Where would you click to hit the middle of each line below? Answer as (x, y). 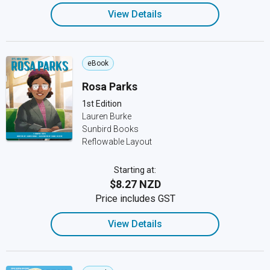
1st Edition (102, 104)
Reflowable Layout (117, 142)
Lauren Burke (107, 116)
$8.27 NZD (135, 184)
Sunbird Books (110, 129)
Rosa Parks (110, 86)
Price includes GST (135, 199)
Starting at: (135, 170)
